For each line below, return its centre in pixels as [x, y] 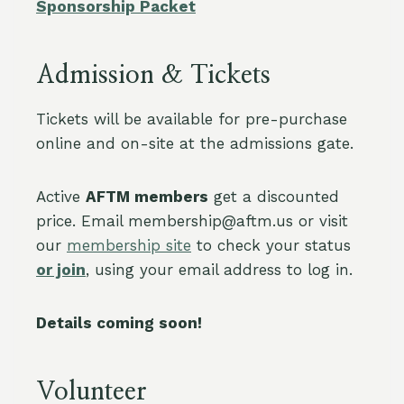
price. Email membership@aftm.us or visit [192, 221]
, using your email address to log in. [219, 270]
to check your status [271, 245]
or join [61, 270]
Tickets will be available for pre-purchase [192, 119]
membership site [129, 245]
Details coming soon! [119, 323]
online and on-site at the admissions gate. [195, 143]
